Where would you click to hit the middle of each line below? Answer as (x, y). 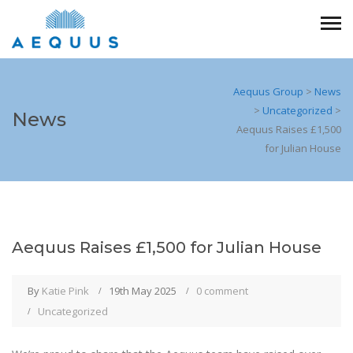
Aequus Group (268, 91)
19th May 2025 (143, 291)
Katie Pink (65, 291)
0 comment (222, 291)
